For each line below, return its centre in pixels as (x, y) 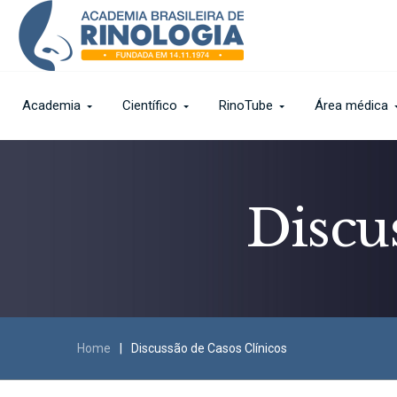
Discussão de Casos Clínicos (209, 348)
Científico (150, 105)
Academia (51, 105)
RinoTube (246, 105)
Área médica (351, 105)
